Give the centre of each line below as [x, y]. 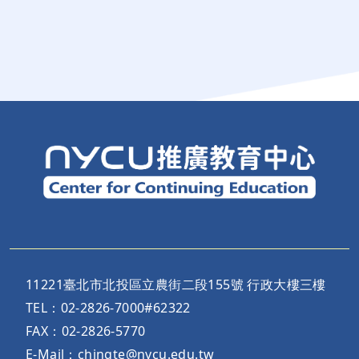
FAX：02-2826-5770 [86, 331]
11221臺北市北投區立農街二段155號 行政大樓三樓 [176, 284]
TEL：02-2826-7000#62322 [108, 307]
